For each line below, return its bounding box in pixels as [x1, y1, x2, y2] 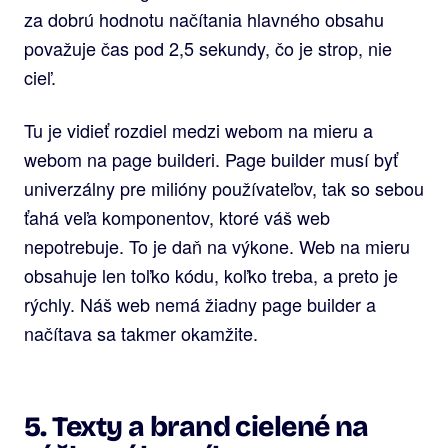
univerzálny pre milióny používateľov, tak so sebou [24, 175, 424, 202]
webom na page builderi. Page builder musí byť [24, 146, 398, 173]
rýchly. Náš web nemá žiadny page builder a [24, 291, 376, 318]
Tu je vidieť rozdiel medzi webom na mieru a [24, 117, 373, 144]
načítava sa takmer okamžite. [24, 320, 258, 347]
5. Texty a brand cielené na [24, 410, 369, 445]
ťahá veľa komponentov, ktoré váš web [24, 204, 330, 231]
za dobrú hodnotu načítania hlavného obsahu [24, 6, 384, 33]
